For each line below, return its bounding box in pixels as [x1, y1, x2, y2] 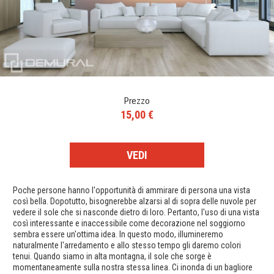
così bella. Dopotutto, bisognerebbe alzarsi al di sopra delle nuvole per [13, 196, 256, 207]
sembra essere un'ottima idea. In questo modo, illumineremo [13, 229, 223, 240]
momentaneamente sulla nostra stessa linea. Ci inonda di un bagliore [13, 262, 253, 273]
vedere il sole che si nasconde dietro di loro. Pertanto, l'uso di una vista [13, 207, 259, 218]
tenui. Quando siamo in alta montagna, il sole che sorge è [13, 251, 212, 262]
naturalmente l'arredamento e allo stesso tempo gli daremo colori [13, 240, 241, 251]
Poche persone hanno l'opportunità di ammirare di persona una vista [13, 185, 250, 196]
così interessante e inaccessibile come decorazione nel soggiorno [13, 218, 245, 229]
